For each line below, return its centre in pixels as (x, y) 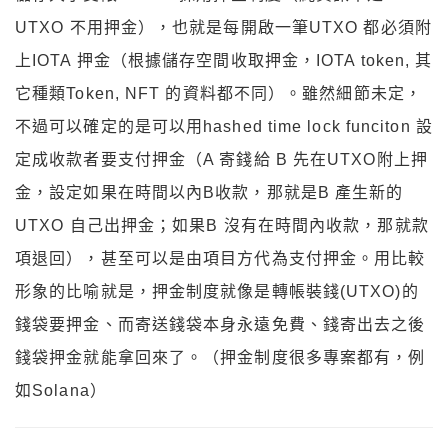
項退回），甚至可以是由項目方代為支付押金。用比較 (220, 258)
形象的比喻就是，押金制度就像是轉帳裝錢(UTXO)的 (217, 291)
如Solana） (61, 390)
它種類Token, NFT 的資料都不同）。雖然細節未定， (218, 93)
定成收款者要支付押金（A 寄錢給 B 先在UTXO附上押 (221, 159)
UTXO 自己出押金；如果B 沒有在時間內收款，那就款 (222, 225)
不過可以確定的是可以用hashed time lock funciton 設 (224, 126)
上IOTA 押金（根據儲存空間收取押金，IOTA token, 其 (224, 60)
